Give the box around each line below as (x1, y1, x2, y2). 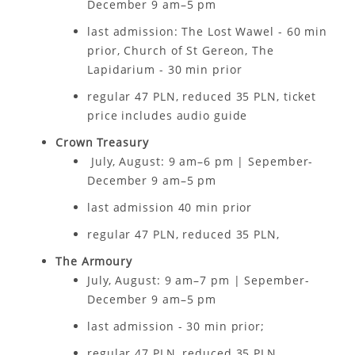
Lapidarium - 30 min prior (87, 62, 242, 77)
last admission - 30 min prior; (87, 319, 265, 334)
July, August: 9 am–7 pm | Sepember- (87, 273, 310, 288)
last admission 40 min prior (87, 200, 253, 215)
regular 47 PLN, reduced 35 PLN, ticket (87, 89, 317, 104)
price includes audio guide (87, 108, 252, 123)
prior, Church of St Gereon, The (87, 43, 274, 58)
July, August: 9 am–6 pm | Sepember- (87, 154, 314, 169)
